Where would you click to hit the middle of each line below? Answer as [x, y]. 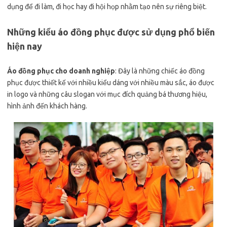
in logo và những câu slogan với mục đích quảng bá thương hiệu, [107, 94]
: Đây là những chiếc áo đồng [160, 71]
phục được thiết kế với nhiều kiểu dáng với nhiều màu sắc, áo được [111, 83]
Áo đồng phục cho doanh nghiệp [61, 71]
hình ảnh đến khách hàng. [47, 106]
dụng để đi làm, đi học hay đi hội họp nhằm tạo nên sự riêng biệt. [107, 7]
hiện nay [25, 46]
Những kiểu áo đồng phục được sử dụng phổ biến [111, 32]
